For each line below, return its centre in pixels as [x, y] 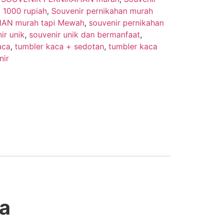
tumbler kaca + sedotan [59, 46]
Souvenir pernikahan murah [102, 11]
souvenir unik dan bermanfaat [84, 34]
